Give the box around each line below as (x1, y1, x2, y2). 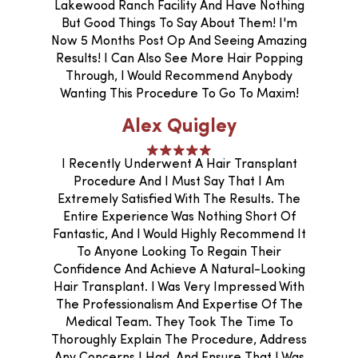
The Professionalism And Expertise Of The (55, 298, 303, 312)
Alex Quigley (121, 117, 237, 137)
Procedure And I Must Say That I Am (74, 175, 284, 189)
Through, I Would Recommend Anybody (66, 70, 292, 83)
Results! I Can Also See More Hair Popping (55, 52, 303, 66)
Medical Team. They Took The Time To (65, 316, 293, 329)
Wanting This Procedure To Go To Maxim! (59, 87, 299, 101)
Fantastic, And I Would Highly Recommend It (52, 228, 306, 241)
